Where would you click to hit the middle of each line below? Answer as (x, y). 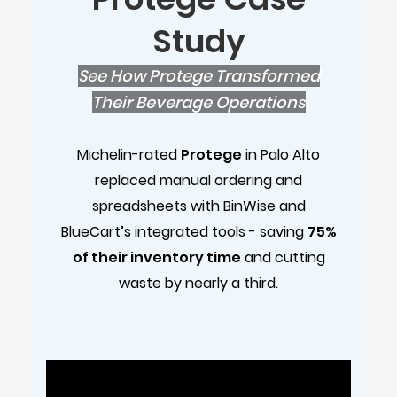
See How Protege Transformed (198, 75)
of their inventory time (156, 257)
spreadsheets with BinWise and (198, 206)
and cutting (283, 257)
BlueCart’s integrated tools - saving (184, 231)
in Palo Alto (281, 154)
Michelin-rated (129, 154)
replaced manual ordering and (198, 180)
